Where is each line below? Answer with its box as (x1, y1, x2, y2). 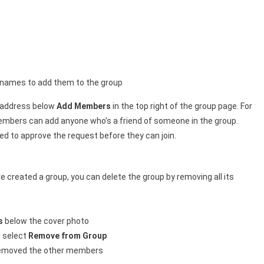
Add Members (57, 101, 111, 111)
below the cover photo (3, 216, 89, 226)
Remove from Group (28, 231, 107, 240)
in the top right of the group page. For (111, 101, 252, 111)
